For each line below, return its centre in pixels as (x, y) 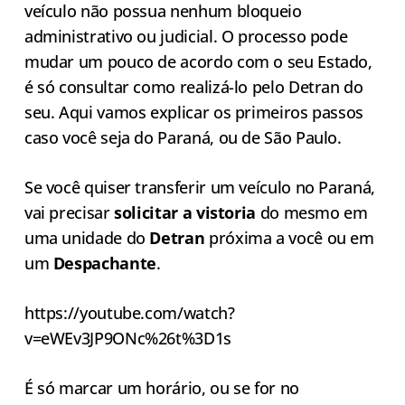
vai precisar (69, 213)
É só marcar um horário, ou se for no (161, 388)
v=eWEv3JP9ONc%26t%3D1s (127, 339)
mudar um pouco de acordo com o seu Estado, (198, 62)
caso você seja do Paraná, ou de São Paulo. (185, 138)
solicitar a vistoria (185, 213)
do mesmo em (312, 213)
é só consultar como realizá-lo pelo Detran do (193, 87)
